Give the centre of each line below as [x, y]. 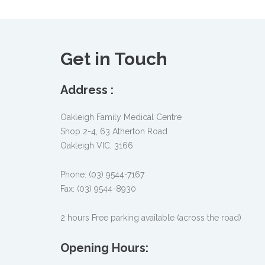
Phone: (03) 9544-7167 [102, 175]
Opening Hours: [104, 248]
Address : [87, 90]
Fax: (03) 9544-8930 [98, 189]
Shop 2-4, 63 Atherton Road [114, 132]
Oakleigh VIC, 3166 [97, 146]
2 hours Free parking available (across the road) [151, 218]
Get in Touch [114, 59]
